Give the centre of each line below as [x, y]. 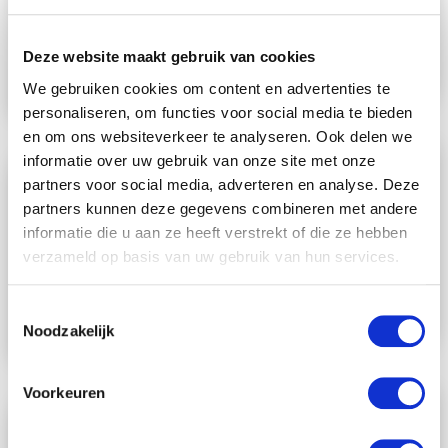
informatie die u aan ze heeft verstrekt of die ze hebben [215, 232]
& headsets [347, 210]
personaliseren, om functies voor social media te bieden [218, 112]
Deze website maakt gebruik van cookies [169, 57]
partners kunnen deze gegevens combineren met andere [220, 208]
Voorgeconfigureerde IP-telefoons [186, 245]
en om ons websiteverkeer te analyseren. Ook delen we [217, 136]
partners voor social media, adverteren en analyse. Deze [221, 184]
